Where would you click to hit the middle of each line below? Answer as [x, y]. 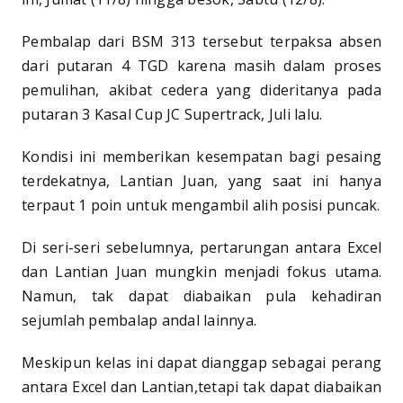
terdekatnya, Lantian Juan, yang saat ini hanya [201, 181]
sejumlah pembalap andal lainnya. [139, 321]
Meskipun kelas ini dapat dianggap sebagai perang [201, 363]
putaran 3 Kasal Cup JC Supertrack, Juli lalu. [172, 115]
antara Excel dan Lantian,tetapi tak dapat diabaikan [201, 387]
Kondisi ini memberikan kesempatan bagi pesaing [201, 157]
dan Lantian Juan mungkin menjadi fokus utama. [201, 272]
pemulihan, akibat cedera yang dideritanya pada [201, 90]
